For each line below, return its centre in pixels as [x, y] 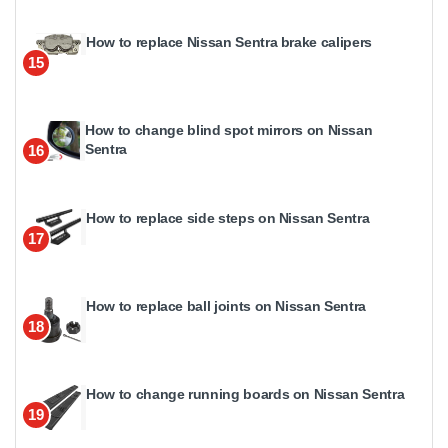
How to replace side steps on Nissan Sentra [228, 217]
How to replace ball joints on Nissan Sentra [226, 305]
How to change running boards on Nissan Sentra [245, 393]
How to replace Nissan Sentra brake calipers [229, 41]
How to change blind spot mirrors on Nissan [229, 129]
